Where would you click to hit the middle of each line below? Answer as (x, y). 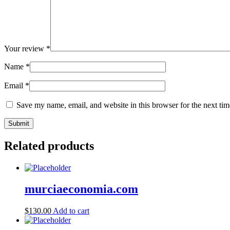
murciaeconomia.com (81, 189)
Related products (49, 146)
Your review (25, 48)
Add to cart (71, 211)
